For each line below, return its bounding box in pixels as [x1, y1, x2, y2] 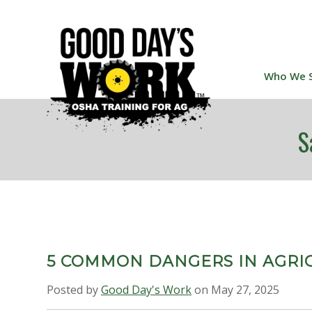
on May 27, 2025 [192, 282, 279, 297]
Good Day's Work [101, 282, 192, 297]
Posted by [47, 282, 101, 297]
